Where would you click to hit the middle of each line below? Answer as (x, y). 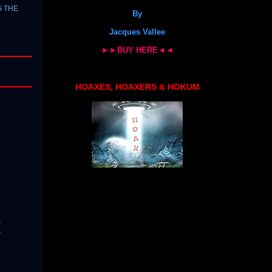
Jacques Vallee (137, 32)
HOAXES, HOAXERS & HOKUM (137, 87)
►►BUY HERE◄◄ (137, 50)
